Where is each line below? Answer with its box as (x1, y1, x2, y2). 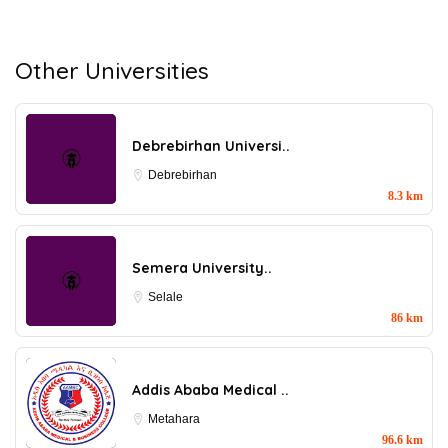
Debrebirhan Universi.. (132, 136, 290, 155)
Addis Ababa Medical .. (132, 380, 289, 399)
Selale (148, 289, 183, 304)
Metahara (148, 411, 200, 426)
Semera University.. (132, 258, 272, 277)
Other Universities (15, 56, 209, 86)
